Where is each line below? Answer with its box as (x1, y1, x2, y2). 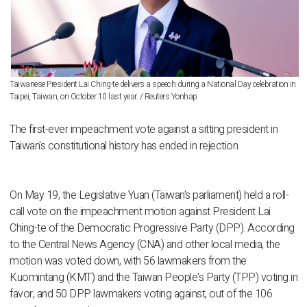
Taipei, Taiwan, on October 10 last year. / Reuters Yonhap (10, 90, 197, 103)
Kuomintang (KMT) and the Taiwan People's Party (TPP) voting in (10, 269, 297, 286)
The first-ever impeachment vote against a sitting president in (10, 121, 278, 138)
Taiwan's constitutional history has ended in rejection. (10, 138, 240, 154)
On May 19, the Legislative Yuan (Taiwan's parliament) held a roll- (10, 187, 288, 204)
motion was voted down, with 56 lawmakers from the (10, 253, 247, 269)
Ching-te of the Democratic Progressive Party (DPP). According (10, 220, 295, 236)
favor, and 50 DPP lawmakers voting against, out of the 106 (10, 286, 272, 302)
